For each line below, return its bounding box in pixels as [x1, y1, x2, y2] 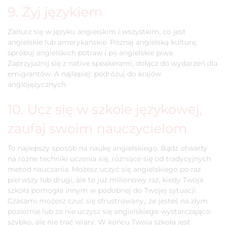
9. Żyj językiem [8, 4, 103, 20]
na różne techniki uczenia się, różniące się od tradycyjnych [8, 154, 211, 163]
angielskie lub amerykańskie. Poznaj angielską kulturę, [8, 38, 197, 47]
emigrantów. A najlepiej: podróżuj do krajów [8, 69, 161, 78]
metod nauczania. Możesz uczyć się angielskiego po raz [8, 165, 201, 174]
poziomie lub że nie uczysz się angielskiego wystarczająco [8, 207, 210, 216]
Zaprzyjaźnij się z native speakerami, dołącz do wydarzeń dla [8, 59, 217, 68]
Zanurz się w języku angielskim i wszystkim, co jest [8, 27, 186, 36]
